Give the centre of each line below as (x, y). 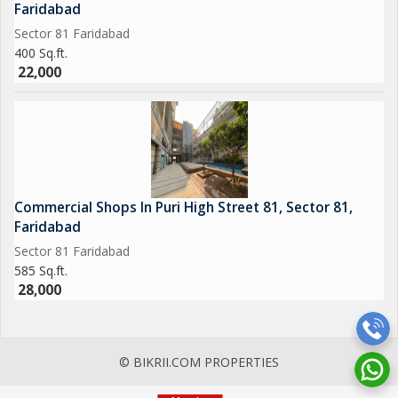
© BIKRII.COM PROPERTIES (199, 362)
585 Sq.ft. (41, 271)
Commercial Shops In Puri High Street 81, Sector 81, (183, 207)
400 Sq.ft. (41, 53)
